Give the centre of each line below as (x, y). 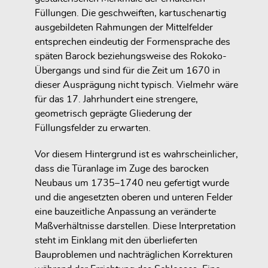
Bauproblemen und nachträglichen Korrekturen (134, 255)
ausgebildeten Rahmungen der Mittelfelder (124, 27)
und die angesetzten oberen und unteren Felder (134, 198)
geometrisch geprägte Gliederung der (113, 113)
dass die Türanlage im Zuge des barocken (122, 169)
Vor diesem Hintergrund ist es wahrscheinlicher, (136, 155)
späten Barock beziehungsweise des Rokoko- (131, 56)
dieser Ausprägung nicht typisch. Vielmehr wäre (136, 85)
